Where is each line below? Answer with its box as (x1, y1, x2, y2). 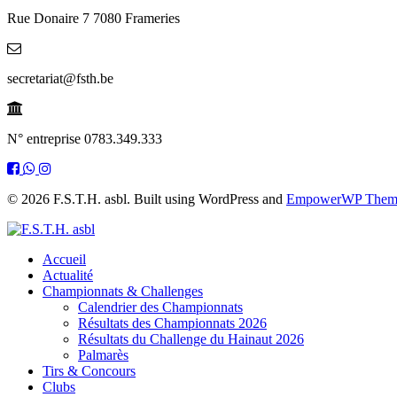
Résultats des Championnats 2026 (78, 315, 267, 331)
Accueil (43, 252, 86, 268)
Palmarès (78, 347, 128, 363)
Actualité (43, 268, 93, 284)
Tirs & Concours (43, 363, 136, 379)
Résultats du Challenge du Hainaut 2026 (78, 331, 304, 347)
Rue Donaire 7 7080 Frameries (7, 11, 180, 27)
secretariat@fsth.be (7, 71, 113, 87)
